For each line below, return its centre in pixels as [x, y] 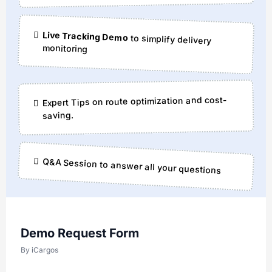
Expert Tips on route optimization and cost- [134, 101]
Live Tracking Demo [86, 36]
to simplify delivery [170, 39]
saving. [58, 115]
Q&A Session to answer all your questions [132, 166]
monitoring [65, 48]
